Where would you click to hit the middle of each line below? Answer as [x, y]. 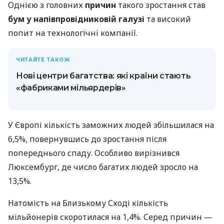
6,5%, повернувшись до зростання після [87, 139]
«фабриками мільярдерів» [71, 87]
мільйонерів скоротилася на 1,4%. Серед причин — [110, 217]
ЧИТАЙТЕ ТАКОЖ [43, 59]
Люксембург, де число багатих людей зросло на [103, 167]
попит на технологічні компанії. [73, 33]
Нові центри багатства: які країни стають [103, 75]
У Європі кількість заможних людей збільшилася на [111, 125]
